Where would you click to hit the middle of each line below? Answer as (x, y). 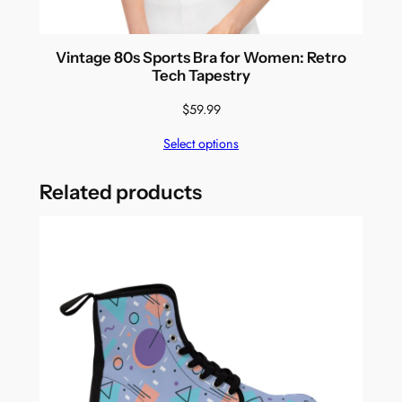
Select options (201, 144)
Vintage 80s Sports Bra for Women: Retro (201, 58)
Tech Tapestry (201, 76)
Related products (120, 192)
